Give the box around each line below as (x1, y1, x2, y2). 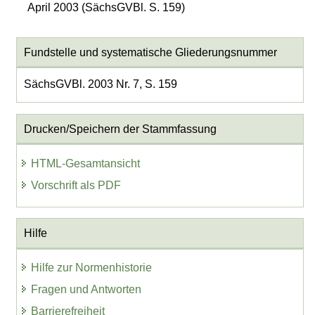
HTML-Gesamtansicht (31, 157, 141, 169)
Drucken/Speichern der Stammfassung (23, 122, 217, 135)
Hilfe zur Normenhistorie (31, 262, 153, 274)
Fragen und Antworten (31, 283, 142, 296)
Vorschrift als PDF (31, 179, 122, 191)
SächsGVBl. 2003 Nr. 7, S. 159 (23, 77, 177, 90)
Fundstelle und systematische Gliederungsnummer (23, 46, 277, 58)
